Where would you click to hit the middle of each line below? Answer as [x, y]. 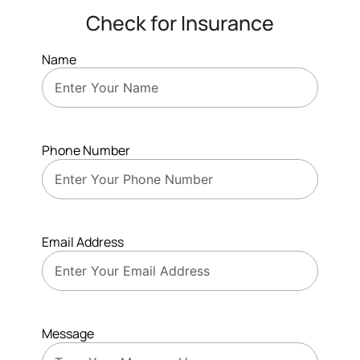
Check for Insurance [180, 22]
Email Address [83, 242]
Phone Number [86, 151]
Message [68, 334]
